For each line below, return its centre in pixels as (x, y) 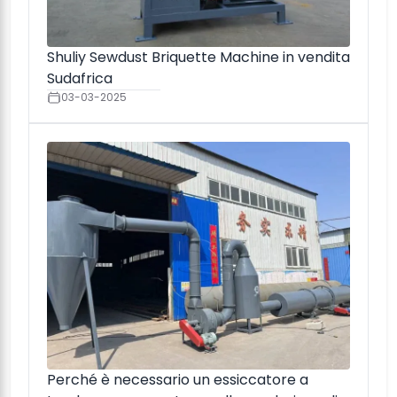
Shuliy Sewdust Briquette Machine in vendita (198, 58)
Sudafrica (80, 79)
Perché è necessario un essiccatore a (178, 379)
